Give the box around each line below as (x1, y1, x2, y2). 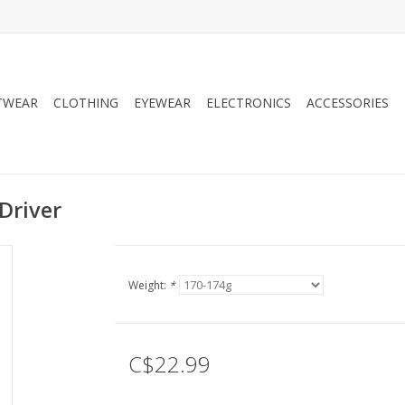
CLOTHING (53, 94, 118, 111)
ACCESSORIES (306, 94, 389, 111)
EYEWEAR (134, 94, 191, 111)
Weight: (127, 278, 169, 293)
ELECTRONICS (206, 94, 291, 111)
